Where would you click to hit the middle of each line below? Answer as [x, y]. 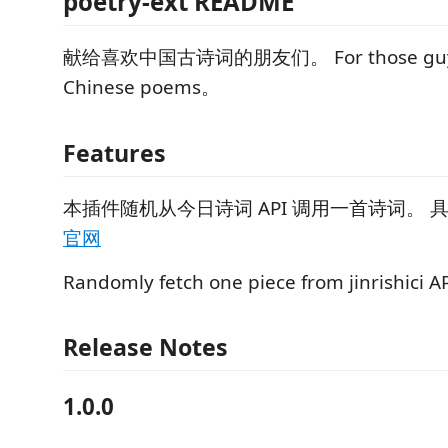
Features [114, 152]
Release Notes [145, 347]
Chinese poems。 [141, 87]
